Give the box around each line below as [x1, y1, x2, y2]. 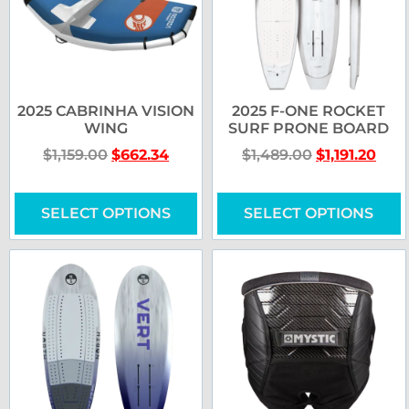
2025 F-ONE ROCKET [232, 102, 386, 121]
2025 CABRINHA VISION [17, 102, 195, 121]
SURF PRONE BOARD [228, 120, 390, 138]
